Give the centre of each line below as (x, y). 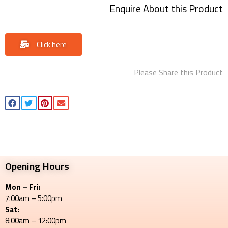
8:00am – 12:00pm (36, 221)
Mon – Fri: (23, 187)
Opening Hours (37, 166)
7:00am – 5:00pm (34, 198)
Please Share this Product (178, 72)
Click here (52, 44)
